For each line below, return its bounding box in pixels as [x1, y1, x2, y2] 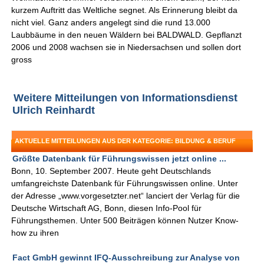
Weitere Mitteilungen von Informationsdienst [14, 92, 238, 104]
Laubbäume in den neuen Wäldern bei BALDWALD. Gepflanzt [11, 30, 242, 40]
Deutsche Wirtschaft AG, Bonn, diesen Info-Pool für [11, 203, 202, 213]
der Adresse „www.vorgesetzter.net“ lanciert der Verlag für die [11, 191, 240, 201]
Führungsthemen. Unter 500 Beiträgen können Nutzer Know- [11, 216, 239, 226]
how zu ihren [11, 228, 60, 238]
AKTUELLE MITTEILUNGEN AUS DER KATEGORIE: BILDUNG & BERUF [15, 137, 236, 145]
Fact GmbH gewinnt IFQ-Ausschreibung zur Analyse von [12, 253, 240, 263]
